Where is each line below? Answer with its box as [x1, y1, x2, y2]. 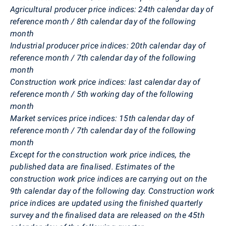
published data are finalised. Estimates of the [10, 161, 175, 172]
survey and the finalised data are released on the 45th [10, 210, 205, 220]
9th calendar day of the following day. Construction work [10, 186, 215, 196]
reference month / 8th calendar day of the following [10, 16, 196, 26]
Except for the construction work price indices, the [10, 149, 191, 159]
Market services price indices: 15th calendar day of [10, 113, 194, 123]
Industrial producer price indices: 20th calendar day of [10, 40, 206, 50]
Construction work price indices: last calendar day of [10, 77, 200, 87]
